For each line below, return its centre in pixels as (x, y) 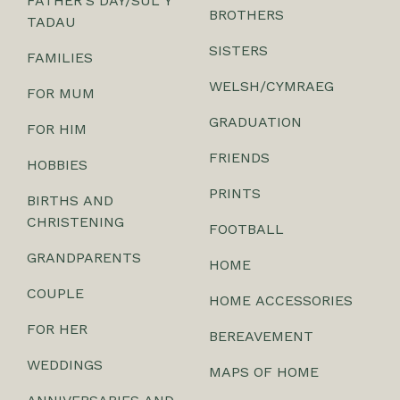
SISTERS (238, 51)
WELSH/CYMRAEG (271, 87)
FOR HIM (57, 129)
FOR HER (57, 329)
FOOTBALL (246, 229)
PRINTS (235, 194)
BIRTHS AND (70, 201)
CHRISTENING (75, 222)
